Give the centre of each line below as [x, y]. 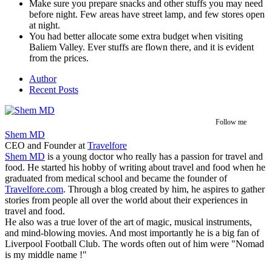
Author [43, 78]
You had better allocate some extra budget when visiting [136, 36]
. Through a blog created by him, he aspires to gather [164, 189]
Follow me [231, 122]
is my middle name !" [46, 254]
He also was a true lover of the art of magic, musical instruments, [128, 222]
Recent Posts [54, 89]
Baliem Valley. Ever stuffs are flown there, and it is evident [141, 47]
